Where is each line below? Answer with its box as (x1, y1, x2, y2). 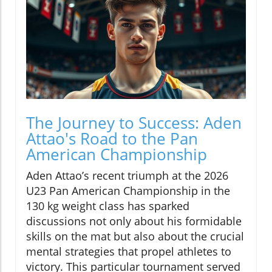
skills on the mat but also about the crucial (26, 229, 244, 244)
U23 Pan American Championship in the (26, 183, 230, 199)
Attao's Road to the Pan (26, 127, 198, 150)
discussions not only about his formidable (26, 214, 242, 229)
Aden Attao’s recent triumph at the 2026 (26, 168, 228, 183)
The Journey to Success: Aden (26, 112, 242, 134)
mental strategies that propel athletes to (26, 244, 231, 259)
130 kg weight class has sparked (26, 199, 189, 214)
